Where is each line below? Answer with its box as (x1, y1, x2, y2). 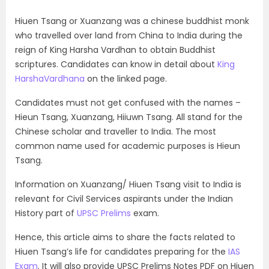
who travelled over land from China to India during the (15, 29, 243, 41)
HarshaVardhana (15, 73, 85, 85)
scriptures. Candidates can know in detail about (15, 58, 217, 70)
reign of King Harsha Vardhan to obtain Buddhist (15, 44, 216, 56)
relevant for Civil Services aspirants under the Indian (15, 193, 233, 205)
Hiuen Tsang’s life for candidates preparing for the (15, 246, 228, 258)
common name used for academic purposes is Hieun (15, 140, 240, 152)
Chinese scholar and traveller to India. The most (15, 125, 216, 138)
